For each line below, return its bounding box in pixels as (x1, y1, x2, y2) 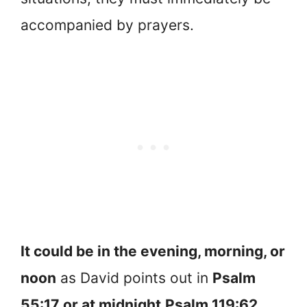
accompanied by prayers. (21, 16, 194, 34)
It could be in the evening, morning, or (21, 243, 285, 260)
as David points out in (56, 269, 212, 287)
